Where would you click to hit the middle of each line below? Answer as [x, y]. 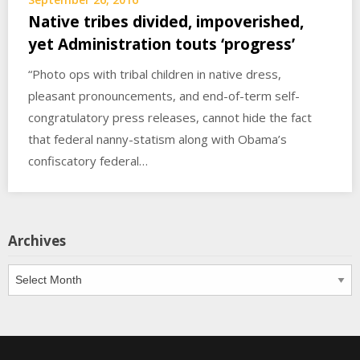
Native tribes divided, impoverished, [166, 22]
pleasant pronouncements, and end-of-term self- [164, 96]
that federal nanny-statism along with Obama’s [157, 139]
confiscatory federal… [88, 161]
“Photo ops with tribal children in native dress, [155, 74]
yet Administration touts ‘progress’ [162, 45]
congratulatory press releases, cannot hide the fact [170, 118]
